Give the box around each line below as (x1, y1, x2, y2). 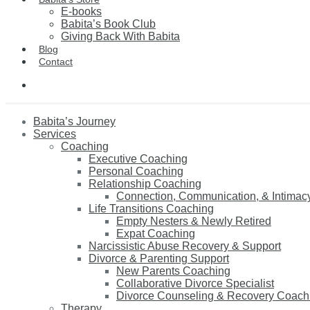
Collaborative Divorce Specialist (116, 277, 274, 289)
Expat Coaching (116, 228, 195, 239)
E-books (61, 6, 102, 17)
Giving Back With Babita (61, 30, 180, 42)
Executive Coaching (89, 153, 188, 165)
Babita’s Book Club (61, 18, 156, 30)
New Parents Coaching (116, 265, 230, 277)
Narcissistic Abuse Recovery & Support (89, 240, 281, 252)
